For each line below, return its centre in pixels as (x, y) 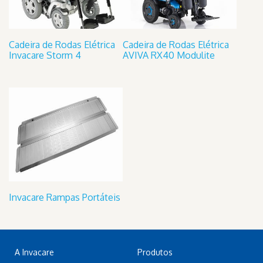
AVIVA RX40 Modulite (169, 55)
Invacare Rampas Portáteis (65, 197)
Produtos (155, 252)
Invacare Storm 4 (45, 55)
